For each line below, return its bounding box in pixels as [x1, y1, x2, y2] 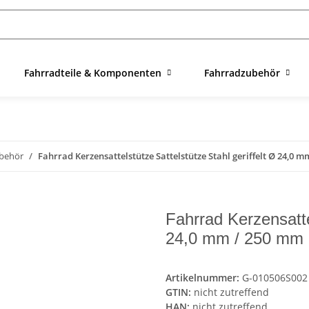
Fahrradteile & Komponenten [24, 66, 161, 79]
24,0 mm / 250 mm [166, 229, 303, 248]
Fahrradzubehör [204, 66, 280, 79]
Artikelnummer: [166, 271, 242, 285]
